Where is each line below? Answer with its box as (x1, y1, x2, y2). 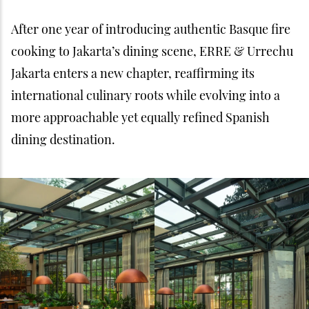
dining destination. (11, 131, 115, 148)
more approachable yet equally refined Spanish (11, 109, 270, 126)
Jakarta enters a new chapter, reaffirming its (11, 65, 255, 81)
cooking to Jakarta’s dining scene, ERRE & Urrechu (11, 43, 293, 59)
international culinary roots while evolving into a (11, 87, 280, 103)
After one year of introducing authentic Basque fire (11, 21, 290, 37)
